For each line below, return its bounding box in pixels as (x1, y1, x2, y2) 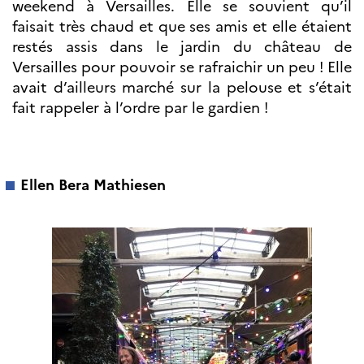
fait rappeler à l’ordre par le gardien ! (12, 96, 268, 119)
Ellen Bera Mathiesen (20, 173, 166, 196)
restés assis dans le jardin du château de (12, 35, 352, 58)
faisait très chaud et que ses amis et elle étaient (12, 15, 352, 37)
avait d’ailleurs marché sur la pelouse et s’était (12, 76, 352, 98)
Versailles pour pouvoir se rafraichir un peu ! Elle (12, 55, 352, 78)
